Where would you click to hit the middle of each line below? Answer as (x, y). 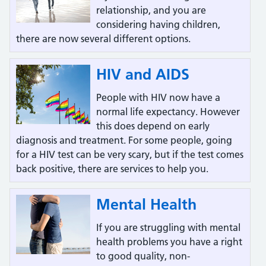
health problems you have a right (169, 242)
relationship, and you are (151, 10)
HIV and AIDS (143, 74)
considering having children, (158, 24)
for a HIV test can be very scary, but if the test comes (130, 154)
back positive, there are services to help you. (112, 169)
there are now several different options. (103, 39)
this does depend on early (153, 126)
